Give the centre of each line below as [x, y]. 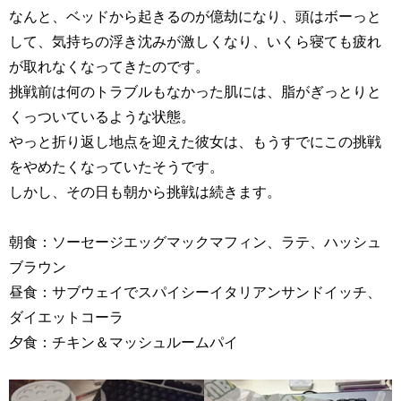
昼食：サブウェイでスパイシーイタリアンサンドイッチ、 [195, 291]
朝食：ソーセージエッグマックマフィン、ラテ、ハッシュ [195, 241]
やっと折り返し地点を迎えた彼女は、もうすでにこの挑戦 [195, 141]
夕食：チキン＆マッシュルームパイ [124, 341]
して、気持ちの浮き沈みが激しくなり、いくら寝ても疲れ [195, 41]
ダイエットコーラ [66, 316]
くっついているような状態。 [102, 116]
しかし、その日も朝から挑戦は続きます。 [145, 191]
